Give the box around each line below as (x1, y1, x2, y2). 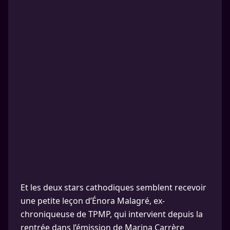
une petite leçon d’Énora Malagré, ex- (21, 195, 165, 206)
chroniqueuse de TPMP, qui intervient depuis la (21, 208, 203, 220)
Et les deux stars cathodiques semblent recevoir (21, 182, 206, 193)
